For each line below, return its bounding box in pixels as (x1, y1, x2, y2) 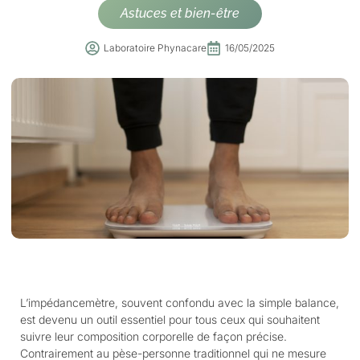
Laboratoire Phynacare (104, 42, 207, 54)
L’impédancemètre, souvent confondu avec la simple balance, (20, 296, 339, 309)
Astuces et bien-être (121, 6, 239, 21)
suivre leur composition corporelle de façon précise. (20, 329, 287, 343)
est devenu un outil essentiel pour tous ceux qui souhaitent (20, 313, 320, 326)
